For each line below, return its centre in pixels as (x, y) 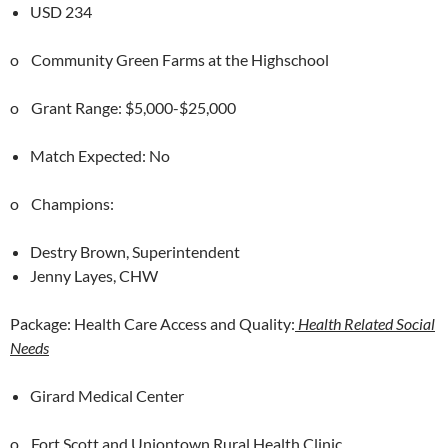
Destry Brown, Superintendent (135, 251)
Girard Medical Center (107, 395)
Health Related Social (366, 323)
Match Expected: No (100, 155)
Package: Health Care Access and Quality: (152, 323)
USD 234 (61, 11)
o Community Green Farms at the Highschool (169, 59)
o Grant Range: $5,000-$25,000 (123, 107)
